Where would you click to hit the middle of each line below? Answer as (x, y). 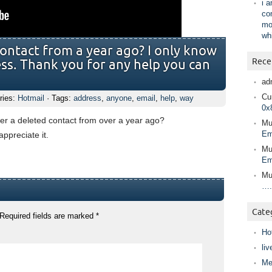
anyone (119, 98)
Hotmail (31, 98)
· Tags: (59, 98)
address (87, 98)
